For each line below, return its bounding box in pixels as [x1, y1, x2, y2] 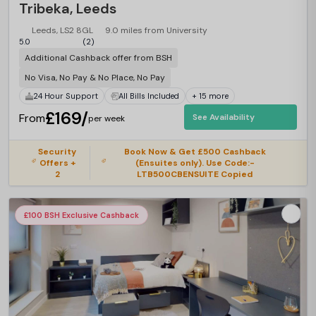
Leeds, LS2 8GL [31, 25, 93, 36]
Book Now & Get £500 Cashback [123, 146, 266, 157]
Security [38, 146, 77, 157]
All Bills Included [119, 90, 179, 101]
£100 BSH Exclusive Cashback [24, 210, 139, 220]
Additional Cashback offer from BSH [25, 52, 172, 63]
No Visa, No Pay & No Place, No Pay [25, 72, 165, 83]
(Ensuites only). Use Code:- [135, 157, 255, 169]
